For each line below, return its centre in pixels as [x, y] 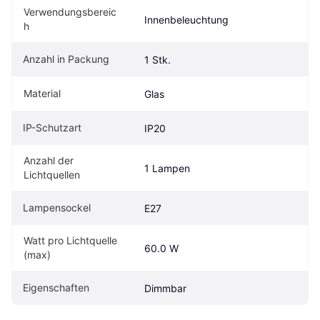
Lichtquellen [52, 174]
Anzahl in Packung [66, 59]
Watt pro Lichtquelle [70, 240]
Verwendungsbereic [70, 11]
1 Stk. [157, 59]
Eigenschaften [56, 287]
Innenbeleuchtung [186, 19]
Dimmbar [165, 288]
